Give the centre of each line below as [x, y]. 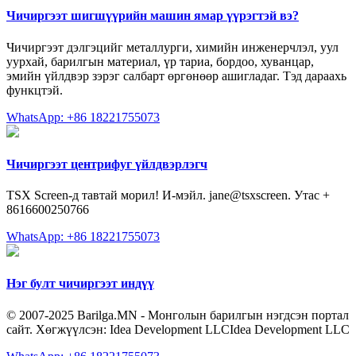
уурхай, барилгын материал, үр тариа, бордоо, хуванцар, [160, 61]
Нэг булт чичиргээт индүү [80, 284]
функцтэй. [35, 90]
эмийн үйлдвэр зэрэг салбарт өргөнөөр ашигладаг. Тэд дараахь [176, 75]
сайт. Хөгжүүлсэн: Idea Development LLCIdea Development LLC [178, 329]
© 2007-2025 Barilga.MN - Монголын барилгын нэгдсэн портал [178, 315]
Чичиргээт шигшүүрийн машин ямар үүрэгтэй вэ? [153, 16]
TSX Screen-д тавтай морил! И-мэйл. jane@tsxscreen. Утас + [168, 195]
